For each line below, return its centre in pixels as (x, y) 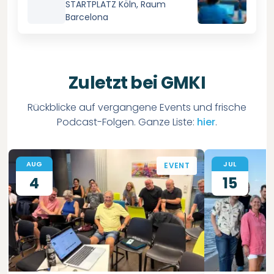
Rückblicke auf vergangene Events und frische (137, 107)
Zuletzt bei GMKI (137, 83)
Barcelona (87, 17)
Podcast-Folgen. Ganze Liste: (126, 122)
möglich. (84, 10)
